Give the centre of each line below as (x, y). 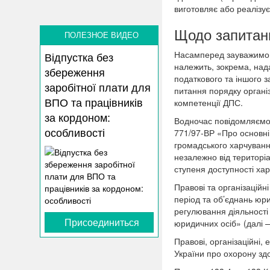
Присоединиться (102, 222)
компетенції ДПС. (208, 102)
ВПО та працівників (94, 102)
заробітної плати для (98, 87)
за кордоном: (78, 117)
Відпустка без (79, 57)
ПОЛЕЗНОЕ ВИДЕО (101, 35)
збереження (75, 72)
